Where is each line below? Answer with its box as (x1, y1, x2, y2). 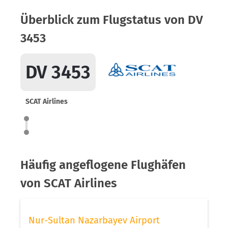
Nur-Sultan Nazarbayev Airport (28, 215, 160, 226)
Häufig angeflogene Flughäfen (20, 158, 186, 172)
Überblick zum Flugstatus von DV (20, 13, 203, 27)
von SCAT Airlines (20, 176, 117, 190)
